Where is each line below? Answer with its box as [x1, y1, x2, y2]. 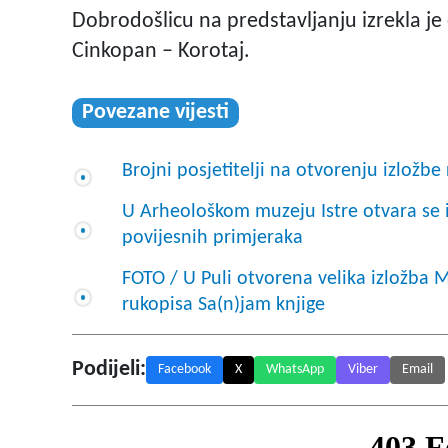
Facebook [158, 362, 211, 378]
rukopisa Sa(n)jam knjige [122, 295, 325, 316]
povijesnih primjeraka [122, 228, 303, 249]
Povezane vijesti [82, 101, 229, 125]
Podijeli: [72, 358, 146, 382]
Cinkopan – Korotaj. [72, 40, 250, 64]
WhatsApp [266, 362, 324, 378]
